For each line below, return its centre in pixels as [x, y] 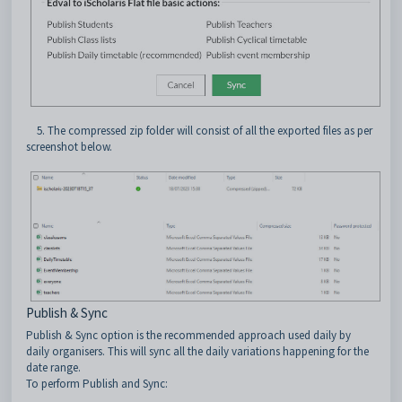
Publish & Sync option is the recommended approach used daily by [188, 336]
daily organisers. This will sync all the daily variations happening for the [197, 352]
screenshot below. [70, 146]
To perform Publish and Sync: [97, 384]
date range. [53, 368]
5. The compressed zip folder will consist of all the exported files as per [199, 130]
